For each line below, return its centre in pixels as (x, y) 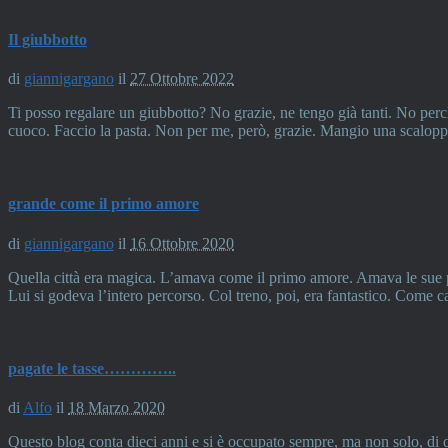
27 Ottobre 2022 (182, 79)
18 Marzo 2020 (116, 408)
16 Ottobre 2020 (182, 243)
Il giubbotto (47, 39)
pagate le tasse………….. (92, 368)
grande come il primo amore (103, 204)
